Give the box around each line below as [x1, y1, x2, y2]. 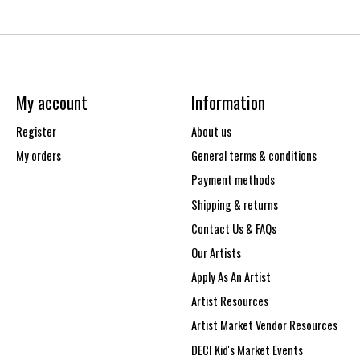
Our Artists [190, 243, 241, 261]
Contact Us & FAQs [190, 219, 276, 237]
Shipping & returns [190, 195, 278, 213]
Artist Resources [190, 292, 268, 310]
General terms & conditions [190, 147, 317, 165]
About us [190, 123, 231, 141]
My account [15, 89, 88, 115]
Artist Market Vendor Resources [190, 317, 337, 334]
